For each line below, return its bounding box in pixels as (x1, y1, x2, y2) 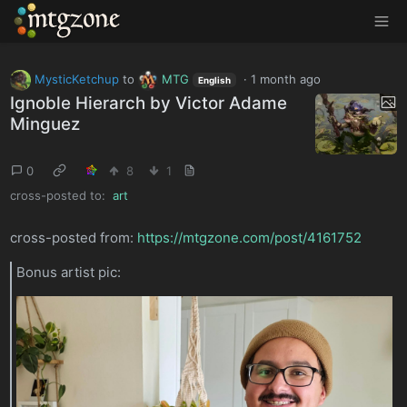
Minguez (10, 114, 81, 135)
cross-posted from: (10, 228, 138, 246)
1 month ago (251, 71, 322, 86)
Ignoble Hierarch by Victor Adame (10, 93, 288, 114)
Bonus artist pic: (16, 263, 122, 282)
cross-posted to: (10, 187, 106, 203)
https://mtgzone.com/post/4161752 (137, 228, 362, 246)
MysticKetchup (34, 71, 119, 86)
